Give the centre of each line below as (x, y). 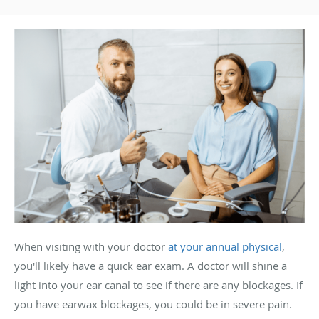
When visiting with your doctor (90, 246)
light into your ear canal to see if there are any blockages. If (158, 284)
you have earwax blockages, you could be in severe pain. (153, 304)
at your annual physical (225, 246)
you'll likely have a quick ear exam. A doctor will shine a (151, 265)
